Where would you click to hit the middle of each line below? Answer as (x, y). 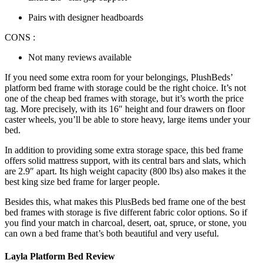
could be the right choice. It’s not (186, 87)
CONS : (20, 37)
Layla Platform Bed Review (60, 257)
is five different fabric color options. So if (171, 212)
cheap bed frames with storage (99, 98)
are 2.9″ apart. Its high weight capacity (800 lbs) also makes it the (125, 171)
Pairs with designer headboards (86, 17)
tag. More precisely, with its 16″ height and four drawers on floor (125, 109)
